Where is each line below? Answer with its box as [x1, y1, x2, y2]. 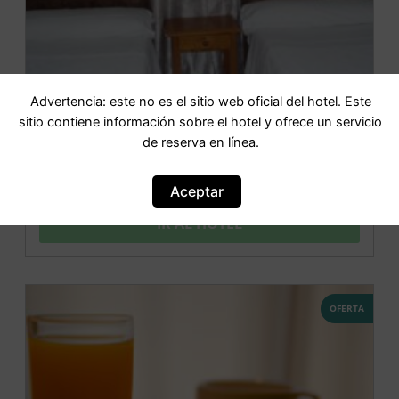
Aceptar [170, 183, 224, 201]
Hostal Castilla [141, 154, 258, 176]
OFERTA [330, 301, 364, 314]
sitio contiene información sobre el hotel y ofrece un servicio [19, 113, 382, 130]
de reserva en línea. [142, 134, 259, 151]
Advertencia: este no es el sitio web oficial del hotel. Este [29, 93, 371, 110]
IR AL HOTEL [157, 213, 242, 233]
